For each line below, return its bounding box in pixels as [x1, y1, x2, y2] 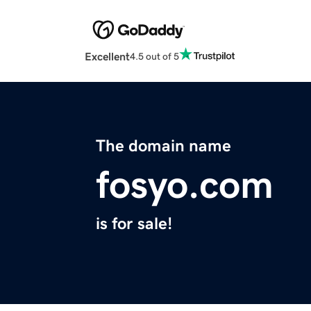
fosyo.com [96, 165, 274, 205]
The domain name [96, 137, 231, 155]
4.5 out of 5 [130, 51, 179, 61]
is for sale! [96, 215, 172, 233]
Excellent [85, 51, 130, 62]
